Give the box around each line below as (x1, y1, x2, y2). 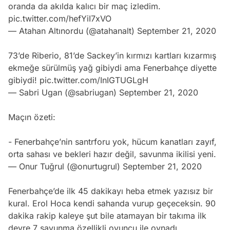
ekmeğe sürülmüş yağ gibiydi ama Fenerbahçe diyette (8, 63, 217, 73)
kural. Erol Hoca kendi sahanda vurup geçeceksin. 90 (8, 198, 216, 209)
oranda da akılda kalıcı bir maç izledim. (8, 1, 161, 12)
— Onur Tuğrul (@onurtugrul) (8, 161, 123, 172)
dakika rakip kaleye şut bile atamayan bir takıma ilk (8, 210, 206, 221)
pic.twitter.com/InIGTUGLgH (40, 75, 148, 86)
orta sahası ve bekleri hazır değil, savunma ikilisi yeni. (8, 149, 216, 160)
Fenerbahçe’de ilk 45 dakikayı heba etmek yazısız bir (8, 186, 213, 197)
